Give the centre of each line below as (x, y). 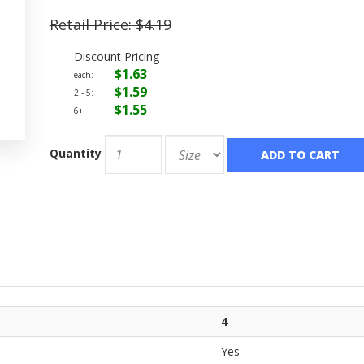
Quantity (75, 153)
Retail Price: (90, 24)
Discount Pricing (116, 56)
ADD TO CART (300, 155)
